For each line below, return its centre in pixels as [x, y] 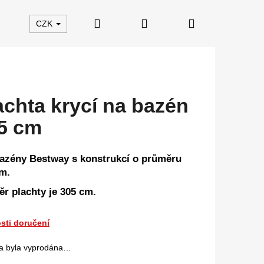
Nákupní [216, 23]
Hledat [117, 23]
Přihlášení [173, 23]
